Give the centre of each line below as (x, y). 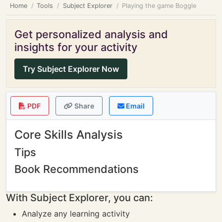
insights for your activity (76, 47)
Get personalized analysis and (91, 34)
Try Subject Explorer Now (71, 69)
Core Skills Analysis (69, 135)
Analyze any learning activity (76, 214)
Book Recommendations (77, 169)
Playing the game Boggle (159, 6)
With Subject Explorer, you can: (80, 198)
